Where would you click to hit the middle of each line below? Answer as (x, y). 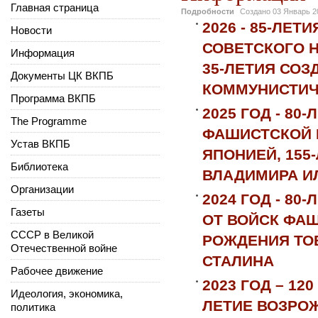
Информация (43, 53)
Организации (42, 189)
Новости (31, 30)
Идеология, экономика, (67, 293)
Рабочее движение (57, 270)
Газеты (28, 212)
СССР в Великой (52, 234)
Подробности (208, 11)
